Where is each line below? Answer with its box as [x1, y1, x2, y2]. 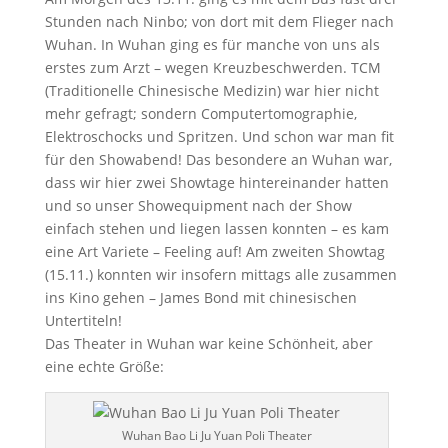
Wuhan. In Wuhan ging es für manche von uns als [44, 35, 380, 54]
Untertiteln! [44, 311, 122, 330]
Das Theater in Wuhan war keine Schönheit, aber [44, 334, 373, 353]
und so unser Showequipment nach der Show [44, 196, 352, 215]
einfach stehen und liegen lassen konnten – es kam [44, 219, 389, 238]
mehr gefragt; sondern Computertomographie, [44, 104, 357, 123]
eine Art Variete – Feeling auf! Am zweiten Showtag [44, 242, 385, 261]
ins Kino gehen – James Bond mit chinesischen [44, 288, 357, 307]
